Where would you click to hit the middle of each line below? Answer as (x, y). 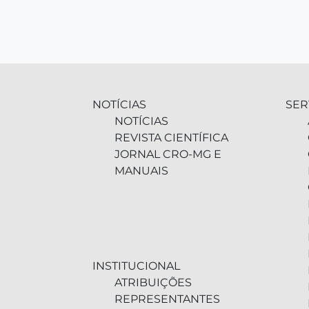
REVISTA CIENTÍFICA (171, 138)
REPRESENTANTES (167, 299)
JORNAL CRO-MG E (168, 154)
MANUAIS (141, 171)
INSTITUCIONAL (136, 266)
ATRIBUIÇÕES (153, 282)
